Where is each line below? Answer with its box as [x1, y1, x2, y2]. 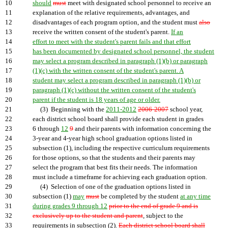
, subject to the [143, 212, 183, 219]
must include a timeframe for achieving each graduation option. [33, 174, 207, 181]
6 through [33, 125, 61, 132]
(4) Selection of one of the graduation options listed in [33, 183, 191, 190]
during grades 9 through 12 [33, 203, 107, 210]
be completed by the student [99, 193, 180, 200]
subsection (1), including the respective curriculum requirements [33, 145, 210, 152]
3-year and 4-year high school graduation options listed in [33, 135, 192, 142]
